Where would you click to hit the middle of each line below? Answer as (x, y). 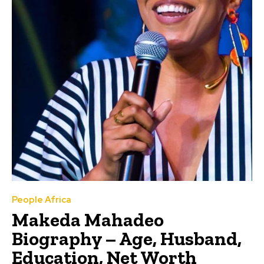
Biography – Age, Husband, (127, 238)
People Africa (42, 199)
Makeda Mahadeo (88, 220)
